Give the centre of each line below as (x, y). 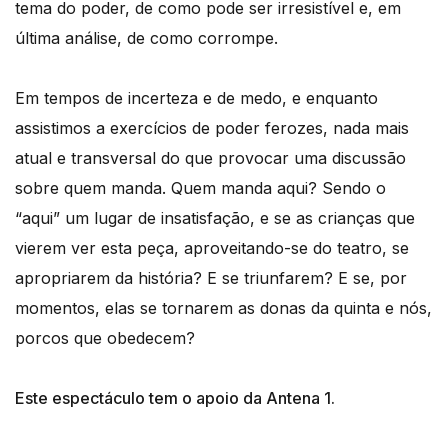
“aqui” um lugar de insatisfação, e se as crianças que (215, 217)
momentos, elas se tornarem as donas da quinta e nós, (223, 307)
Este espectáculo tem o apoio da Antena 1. (175, 397)
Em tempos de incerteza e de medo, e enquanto (196, 97)
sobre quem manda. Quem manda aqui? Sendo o (200, 187)
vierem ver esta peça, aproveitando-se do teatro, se (212, 247)
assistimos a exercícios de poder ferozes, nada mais (212, 127)
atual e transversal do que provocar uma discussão (210, 157)
